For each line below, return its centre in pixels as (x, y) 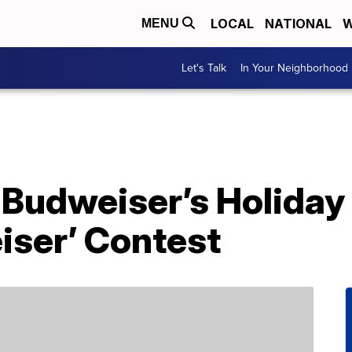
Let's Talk (204, 68)
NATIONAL (298, 24)
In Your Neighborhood (294, 68)
